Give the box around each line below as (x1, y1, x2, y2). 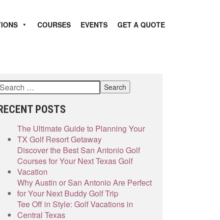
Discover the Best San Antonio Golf (17, 144, 140, 156)
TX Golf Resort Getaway (17, 134, 102, 145)
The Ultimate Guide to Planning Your (17, 123, 145, 134)
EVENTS (81, 20, 108, 29)
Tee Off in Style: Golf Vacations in (17, 198, 133, 210)
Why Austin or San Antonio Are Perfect (17, 177, 152, 188)
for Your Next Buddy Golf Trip (17, 188, 118, 199)
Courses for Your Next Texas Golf (17, 155, 133, 166)
